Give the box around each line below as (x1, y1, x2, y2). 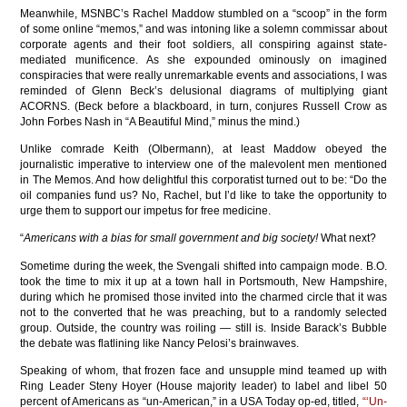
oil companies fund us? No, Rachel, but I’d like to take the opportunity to (20, 189, 387, 203)
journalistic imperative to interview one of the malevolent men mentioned (20, 158, 387, 172)
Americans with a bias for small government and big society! (24, 232, 319, 245)
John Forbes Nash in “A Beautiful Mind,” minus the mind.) (20, 114, 301, 128)
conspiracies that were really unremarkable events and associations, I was (20, 68, 387, 82)
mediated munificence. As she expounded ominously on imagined (20, 53, 387, 66)
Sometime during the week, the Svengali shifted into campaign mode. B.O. (20, 259, 387, 273)
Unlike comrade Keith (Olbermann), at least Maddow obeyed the (20, 143, 387, 156)
